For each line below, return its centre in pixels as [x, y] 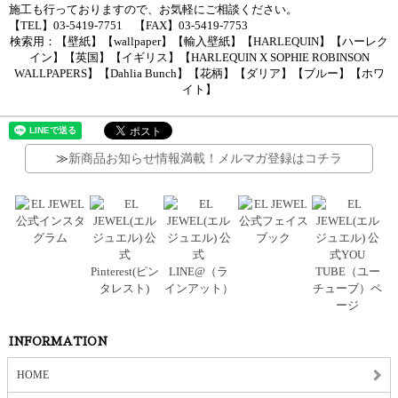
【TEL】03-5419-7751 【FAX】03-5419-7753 [128, 26]
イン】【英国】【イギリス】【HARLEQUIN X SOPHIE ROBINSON [199, 58]
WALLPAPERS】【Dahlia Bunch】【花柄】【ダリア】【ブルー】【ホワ [199, 74]
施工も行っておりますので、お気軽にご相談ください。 [153, 10]
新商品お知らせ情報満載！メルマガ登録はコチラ [205, 159]
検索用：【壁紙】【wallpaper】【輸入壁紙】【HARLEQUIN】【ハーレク [199, 42]
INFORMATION [58, 342]
